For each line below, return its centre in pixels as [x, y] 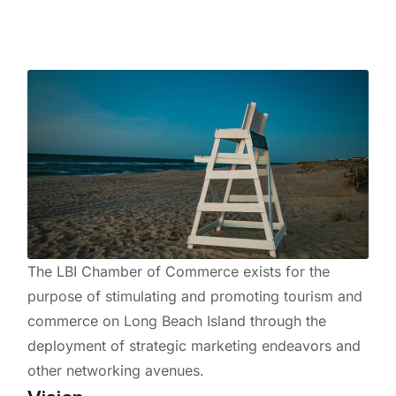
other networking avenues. [115, 371]
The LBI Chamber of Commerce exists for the [178, 272]
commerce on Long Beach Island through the [176, 321]
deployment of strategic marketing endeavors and [194, 346]
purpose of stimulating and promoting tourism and [194, 297]
